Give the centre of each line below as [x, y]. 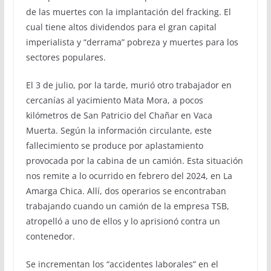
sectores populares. [66, 57]
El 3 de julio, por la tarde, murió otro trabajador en [129, 85]
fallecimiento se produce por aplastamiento [114, 145]
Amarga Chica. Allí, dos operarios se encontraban [126, 191]
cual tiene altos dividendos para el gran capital [121, 27]
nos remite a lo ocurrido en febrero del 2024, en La [129, 175]
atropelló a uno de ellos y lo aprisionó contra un [123, 221]
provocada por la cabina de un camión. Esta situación [134, 160]
